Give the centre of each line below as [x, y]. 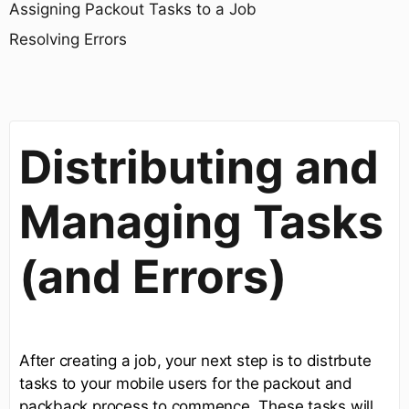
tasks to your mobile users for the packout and [186, 383]
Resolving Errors [68, 39]
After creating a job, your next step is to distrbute [195, 360]
